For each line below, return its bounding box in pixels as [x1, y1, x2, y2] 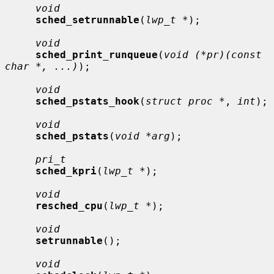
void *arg [115, 130, 170, 142]
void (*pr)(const [164, 48, 262, 61]
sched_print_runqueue [35, 48, 158, 61]
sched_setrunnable [35, 13, 139, 26]
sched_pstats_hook [35, 95, 139, 107]
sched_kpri [35, 165, 97, 177]
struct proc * [146, 95, 225, 107]
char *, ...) [5, 60, 78, 72]
